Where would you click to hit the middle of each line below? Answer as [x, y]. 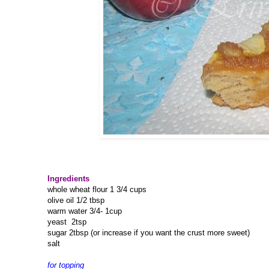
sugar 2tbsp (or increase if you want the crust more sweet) [149, 233]
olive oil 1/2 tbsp [76, 201]
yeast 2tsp [67, 222]
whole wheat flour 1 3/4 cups [97, 190]
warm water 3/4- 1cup [85, 211]
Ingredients [68, 179]
